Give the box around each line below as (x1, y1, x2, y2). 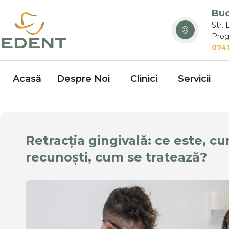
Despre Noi (57, 73, 110, 84)
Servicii (178, 73, 211, 84)
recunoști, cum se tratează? (26, 150, 207, 165)
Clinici (130, 73, 157, 84)
